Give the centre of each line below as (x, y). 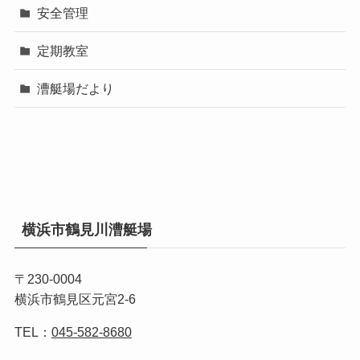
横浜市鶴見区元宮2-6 (75, 300)
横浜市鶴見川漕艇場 (86, 229)
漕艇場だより (76, 89)
